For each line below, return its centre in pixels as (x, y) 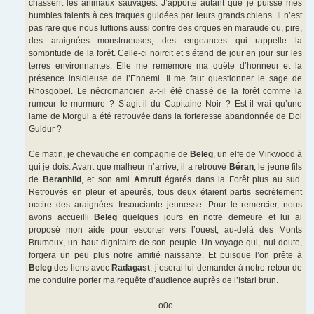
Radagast (131, 268)
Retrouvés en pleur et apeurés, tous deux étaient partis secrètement (165, 192)
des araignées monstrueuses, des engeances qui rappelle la (165, 41)
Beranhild (62, 180)
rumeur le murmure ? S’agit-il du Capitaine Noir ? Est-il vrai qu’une (165, 104)
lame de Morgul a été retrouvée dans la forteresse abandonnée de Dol (165, 117)
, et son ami (107, 180)
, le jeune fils (278, 167)
